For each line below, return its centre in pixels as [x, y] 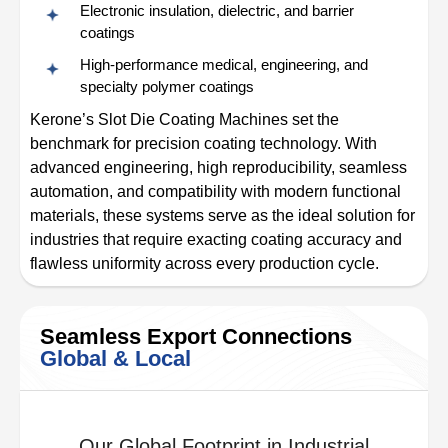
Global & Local [115, 358]
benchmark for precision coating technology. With [203, 143]
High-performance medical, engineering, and [224, 64]
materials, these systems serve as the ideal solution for [222, 215]
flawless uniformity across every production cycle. [204, 263]
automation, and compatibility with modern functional [215, 191]
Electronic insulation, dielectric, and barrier [217, 10]
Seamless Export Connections [196, 336]
